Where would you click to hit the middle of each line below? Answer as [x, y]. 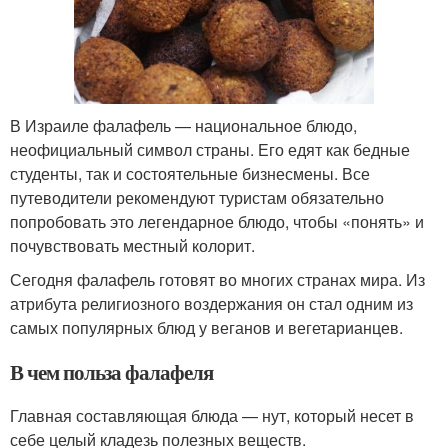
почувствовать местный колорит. [132, 245]
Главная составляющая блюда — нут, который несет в [212, 415]
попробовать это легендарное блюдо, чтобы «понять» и [217, 221]
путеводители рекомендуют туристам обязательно [197, 197]
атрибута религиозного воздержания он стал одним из [211, 303]
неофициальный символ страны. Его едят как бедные [210, 149]
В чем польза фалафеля [111, 371]
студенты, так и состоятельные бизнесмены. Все [190, 173]
